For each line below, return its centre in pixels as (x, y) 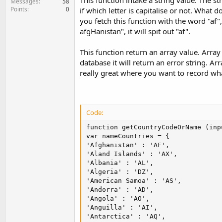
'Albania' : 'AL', (120, 163)
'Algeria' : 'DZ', (120, 172)
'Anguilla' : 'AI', (122, 208)
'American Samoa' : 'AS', (134, 181)
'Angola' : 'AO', (118, 199)
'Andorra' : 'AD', (120, 190)
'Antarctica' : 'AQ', (126, 217)
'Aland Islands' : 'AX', (132, 154)
